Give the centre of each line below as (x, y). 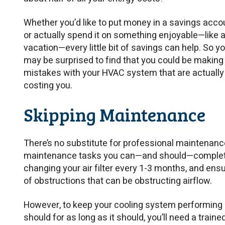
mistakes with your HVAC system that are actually (124, 73)
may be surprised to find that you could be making (124, 61)
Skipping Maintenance (115, 114)
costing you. (48, 86)
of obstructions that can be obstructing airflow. (118, 181)
